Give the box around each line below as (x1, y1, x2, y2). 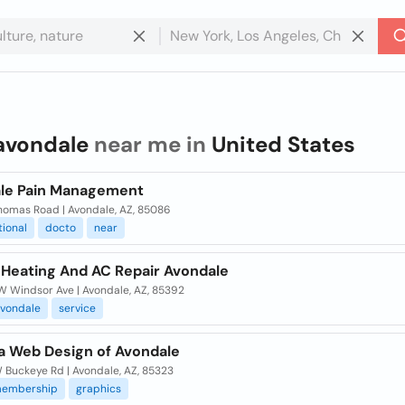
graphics (75, 381, 121, 396)
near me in (88, 130, 212, 158)
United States (211, 130, 355, 158)
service (58, 301, 96, 316)
